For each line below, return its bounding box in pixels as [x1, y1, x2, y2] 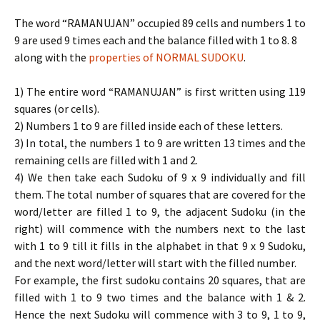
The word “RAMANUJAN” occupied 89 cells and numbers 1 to [14, 15, 306, 30]
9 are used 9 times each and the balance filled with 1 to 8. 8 [14, 32, 297, 47]
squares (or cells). [14, 101, 99, 116]
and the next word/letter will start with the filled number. [14, 255, 296, 270]
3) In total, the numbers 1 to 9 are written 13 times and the [14, 135, 306, 150]
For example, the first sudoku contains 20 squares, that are [14, 272, 306, 287]
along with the [14, 49, 89, 64]
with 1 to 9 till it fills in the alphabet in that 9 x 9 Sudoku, [14, 238, 306, 253]
